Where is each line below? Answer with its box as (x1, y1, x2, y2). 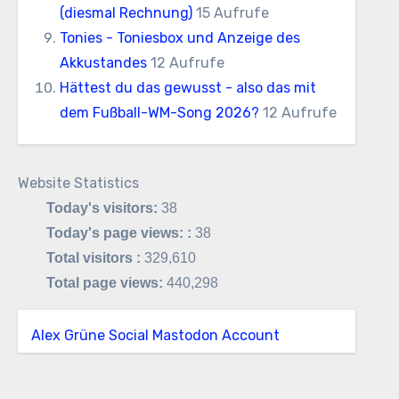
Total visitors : (45, 250, 144, 265)
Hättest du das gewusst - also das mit (59, 79, 316, 96)
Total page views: (45, 275, 167, 290)
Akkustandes (59, 54, 147, 71)
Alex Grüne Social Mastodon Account (30, 327, 280, 344)
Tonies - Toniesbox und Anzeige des (59, 29, 300, 46)
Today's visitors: (45, 200, 161, 216)
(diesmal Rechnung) (59, 4, 192, 21)
